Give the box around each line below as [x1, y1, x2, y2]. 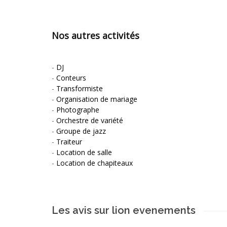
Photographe [56, 104, 99, 115]
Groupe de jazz [56, 126, 106, 136]
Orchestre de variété [56, 115, 123, 125]
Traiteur [56, 136, 82, 146]
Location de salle [56, 147, 112, 157]
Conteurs [56, 72, 86, 83]
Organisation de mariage [56, 94, 137, 104]
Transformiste [56, 83, 103, 93]
